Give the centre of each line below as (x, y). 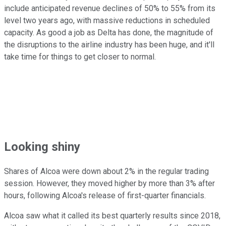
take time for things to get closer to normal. (80, 56)
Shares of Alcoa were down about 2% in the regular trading (106, 172)
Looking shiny (42, 147)
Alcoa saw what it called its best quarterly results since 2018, (112, 216)
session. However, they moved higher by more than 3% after (109, 184)
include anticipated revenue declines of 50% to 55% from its (110, 8)
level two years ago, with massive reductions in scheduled (107, 20)
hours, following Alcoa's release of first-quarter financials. (105, 196)
